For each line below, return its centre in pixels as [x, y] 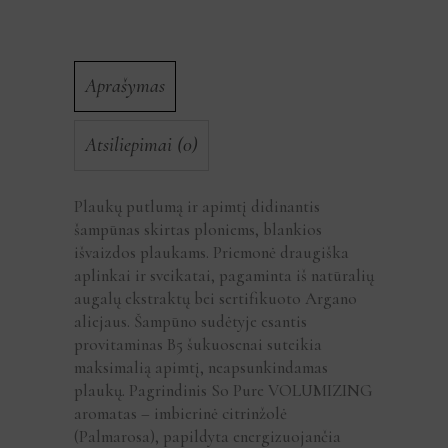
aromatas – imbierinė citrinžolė [180, 413]
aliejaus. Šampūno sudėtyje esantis [190, 321]
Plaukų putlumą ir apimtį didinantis [197, 206]
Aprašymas [125, 86]
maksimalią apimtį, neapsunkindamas [201, 367]
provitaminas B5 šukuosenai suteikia [198, 344]
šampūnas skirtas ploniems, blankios [198, 229]
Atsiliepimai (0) [141, 145]
